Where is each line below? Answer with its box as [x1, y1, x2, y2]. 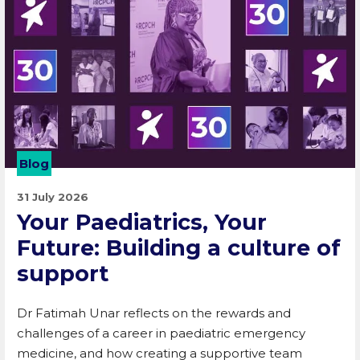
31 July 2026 [17, 190, 88, 204]
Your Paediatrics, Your [17, 209, 267, 236]
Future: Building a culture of [17, 235, 341, 262]
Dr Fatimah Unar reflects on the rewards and [17, 305, 291, 321]
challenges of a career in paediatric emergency [17, 325, 305, 342]
